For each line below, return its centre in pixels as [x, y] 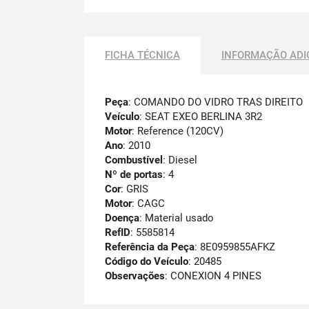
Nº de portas [134, 174]
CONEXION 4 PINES [216, 276]
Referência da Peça [150, 247]
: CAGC [148, 203]
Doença [122, 218]
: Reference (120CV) [178, 131]
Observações [135, 276]
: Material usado [177, 218]
